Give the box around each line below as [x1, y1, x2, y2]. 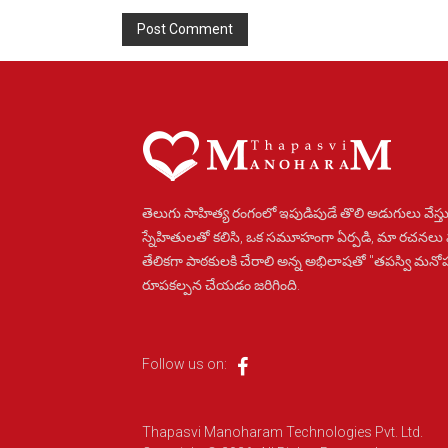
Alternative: [122, 63, 190, 80]
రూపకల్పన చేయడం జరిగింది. [142, 277, 301, 294]
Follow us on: [142, 356, 228, 373]
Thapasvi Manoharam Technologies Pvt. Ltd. [142, 424, 424, 441]
